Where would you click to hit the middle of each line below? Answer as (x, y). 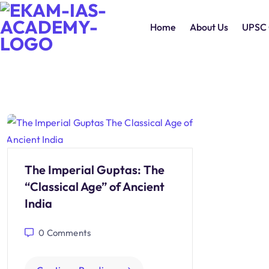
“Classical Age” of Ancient (95, 186)
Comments (68, 233)
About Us (209, 27)
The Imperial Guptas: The (95, 170)
